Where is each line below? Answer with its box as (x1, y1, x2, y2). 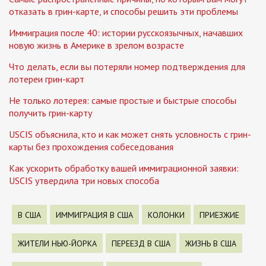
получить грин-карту (9, 107, 92, 119)
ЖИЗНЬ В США (185, 238, 236, 249)
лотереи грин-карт (9, 73, 84, 85)
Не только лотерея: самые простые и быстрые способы (9, 94, 236, 107)
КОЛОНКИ (148, 210, 185, 221)
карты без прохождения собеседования (9, 141, 173, 153)
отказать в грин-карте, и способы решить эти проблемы (9, 5, 238, 18)
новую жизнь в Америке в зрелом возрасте (9, 39, 184, 52)
